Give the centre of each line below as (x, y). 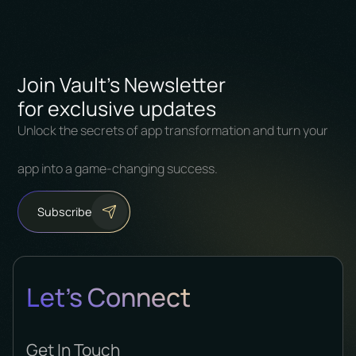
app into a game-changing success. (118, 169)
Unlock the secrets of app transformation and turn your (173, 131)
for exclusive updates (117, 109)
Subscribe (65, 211)
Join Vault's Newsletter (122, 85)
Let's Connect (108, 298)
